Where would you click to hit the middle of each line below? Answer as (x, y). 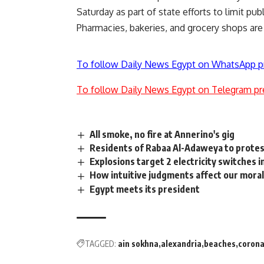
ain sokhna (138, 243)
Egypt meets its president (145, 189)
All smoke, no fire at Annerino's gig (162, 135)
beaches (220, 243)
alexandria (181, 243)
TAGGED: (100, 243)
